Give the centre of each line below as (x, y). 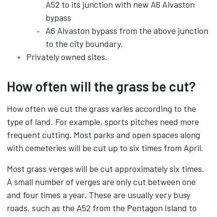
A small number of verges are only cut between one (101, 182)
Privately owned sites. (67, 57)
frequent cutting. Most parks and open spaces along (103, 135)
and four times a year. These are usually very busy (99, 195)
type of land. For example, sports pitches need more (103, 122)
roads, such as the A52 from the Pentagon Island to (102, 208)
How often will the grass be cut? (101, 86)
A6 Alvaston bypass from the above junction (127, 31)
